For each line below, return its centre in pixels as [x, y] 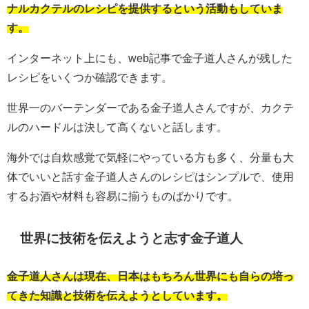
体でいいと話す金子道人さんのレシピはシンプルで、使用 [150, 177]
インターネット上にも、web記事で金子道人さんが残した [150, 58]
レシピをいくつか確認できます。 [90, 78]
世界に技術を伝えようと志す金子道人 [132, 239]
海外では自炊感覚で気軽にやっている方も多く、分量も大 [150, 158]
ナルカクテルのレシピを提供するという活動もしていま [145, 9]
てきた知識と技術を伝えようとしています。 [117, 296]
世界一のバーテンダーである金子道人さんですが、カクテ [150, 108]
